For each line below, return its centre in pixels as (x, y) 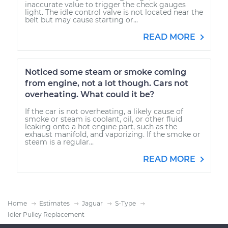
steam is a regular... (59, 142)
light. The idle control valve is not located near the (114, 12)
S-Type (125, 203)
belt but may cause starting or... (81, 20)
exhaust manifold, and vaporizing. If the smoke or (113, 134)
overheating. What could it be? (90, 94)
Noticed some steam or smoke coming (106, 72)
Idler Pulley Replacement (46, 214)
